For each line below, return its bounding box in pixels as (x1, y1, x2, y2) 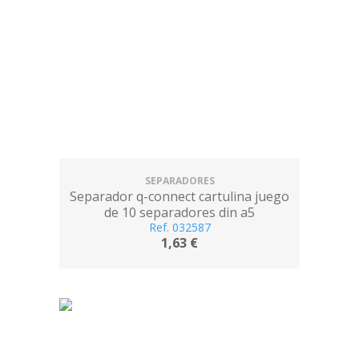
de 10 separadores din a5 (104, 204, 255, 221)
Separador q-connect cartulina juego (70, 188, 289, 205)
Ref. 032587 (148, 220, 211, 235)
